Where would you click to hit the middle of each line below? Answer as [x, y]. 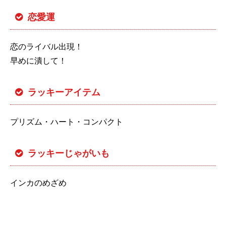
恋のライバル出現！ [46, 46]
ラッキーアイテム [64, 92]
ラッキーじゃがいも [69, 153]
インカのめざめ [38, 183]
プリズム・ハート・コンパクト [67, 122]
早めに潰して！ [38, 61]
